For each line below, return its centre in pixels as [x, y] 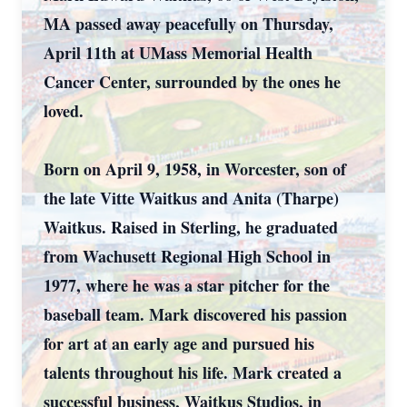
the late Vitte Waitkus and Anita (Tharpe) [191, 198]
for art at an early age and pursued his [179, 343]
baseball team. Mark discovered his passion [195, 314]
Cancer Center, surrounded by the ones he [192, 82]
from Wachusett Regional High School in [187, 256]
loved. [64, 111]
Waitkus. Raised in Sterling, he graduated [191, 227]
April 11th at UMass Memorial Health [178, 53]
